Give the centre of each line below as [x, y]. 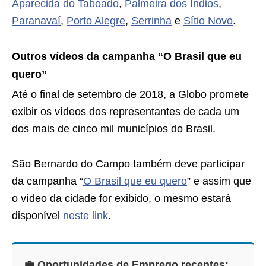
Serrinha [151, 20]
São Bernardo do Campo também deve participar [128, 164]
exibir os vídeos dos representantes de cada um [126, 111]
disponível [37, 215]
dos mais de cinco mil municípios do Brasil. [114, 129]
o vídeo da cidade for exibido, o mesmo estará [121, 198]
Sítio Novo [208, 20]
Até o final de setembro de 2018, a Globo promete [130, 94]
